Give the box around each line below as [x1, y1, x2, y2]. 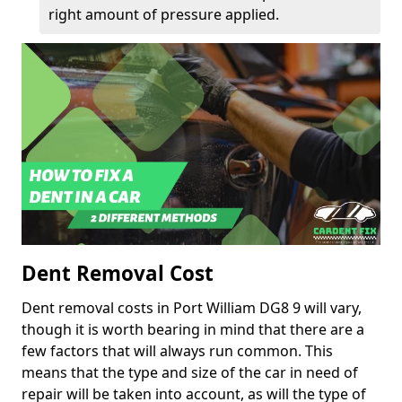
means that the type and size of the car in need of [22, 363, 358, 383]
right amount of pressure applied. [48, 4, 279, 25]
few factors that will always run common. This [22, 341, 333, 362]
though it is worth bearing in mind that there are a [22, 319, 364, 340]
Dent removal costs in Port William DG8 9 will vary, [22, 298, 362, 319]
